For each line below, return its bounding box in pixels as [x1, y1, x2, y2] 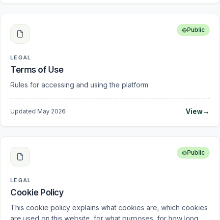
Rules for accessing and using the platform [10, 81, 148, 89]
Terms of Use [10, 65, 64, 75]
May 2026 [37, 108, 66, 115]
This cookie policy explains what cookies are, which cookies [10, 203, 208, 212]
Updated [10, 108, 36, 115]
